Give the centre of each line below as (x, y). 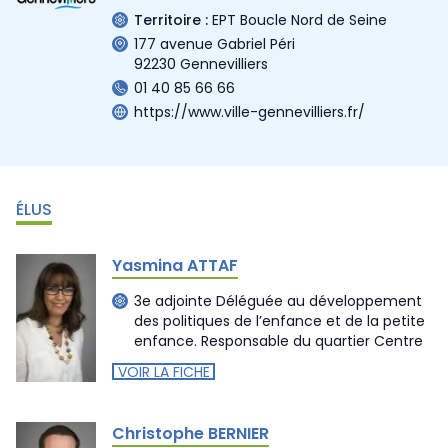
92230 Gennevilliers (201, 63)
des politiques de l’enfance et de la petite (279, 321)
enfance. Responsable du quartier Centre (278, 341)
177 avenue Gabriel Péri (214, 43)
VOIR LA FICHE (163, 371)
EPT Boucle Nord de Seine (299, 19)
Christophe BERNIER (190, 433)
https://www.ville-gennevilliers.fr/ (249, 111)
